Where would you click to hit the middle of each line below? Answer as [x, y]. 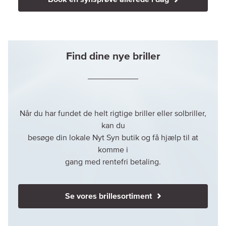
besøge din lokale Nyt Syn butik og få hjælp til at [113, 137]
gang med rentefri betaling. [113, 162]
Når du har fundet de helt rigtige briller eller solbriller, [113, 113]
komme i [113, 150]
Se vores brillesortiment [110, 196]
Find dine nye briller [113, 56]
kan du [113, 125]
